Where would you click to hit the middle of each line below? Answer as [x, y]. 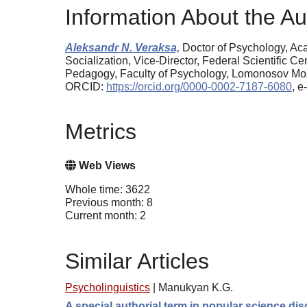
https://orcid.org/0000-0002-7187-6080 [199, 86]
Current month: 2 [106, 216]
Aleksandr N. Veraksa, [122, 47]
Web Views [106, 166]
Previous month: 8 [109, 203]
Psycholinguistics [108, 288]
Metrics [101, 131]
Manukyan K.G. [196, 288]
